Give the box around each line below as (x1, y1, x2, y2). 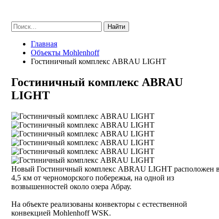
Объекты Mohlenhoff (31, 48, 99, 57)
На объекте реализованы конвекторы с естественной (11, 199, 187, 208)
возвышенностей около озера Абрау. (11, 182, 131, 191)
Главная (31, 40, 57, 48)
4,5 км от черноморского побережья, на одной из (11, 173, 174, 182)
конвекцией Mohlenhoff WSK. (11, 208, 111, 217)
